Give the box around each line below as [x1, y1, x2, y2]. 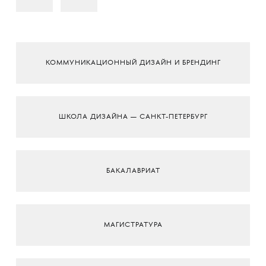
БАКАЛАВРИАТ [106, 167, 160, 175]
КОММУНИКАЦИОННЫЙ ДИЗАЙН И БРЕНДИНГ [45, 59, 221, 67]
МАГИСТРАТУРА [103, 221, 163, 229]
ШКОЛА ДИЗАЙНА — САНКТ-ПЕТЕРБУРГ [58, 113, 208, 121]
